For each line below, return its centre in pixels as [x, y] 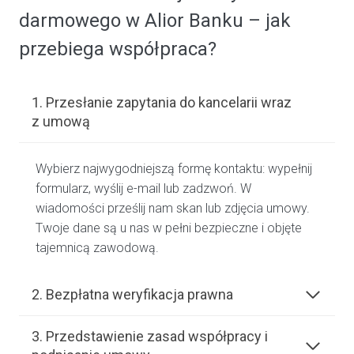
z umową [61, 122]
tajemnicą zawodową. [97, 248]
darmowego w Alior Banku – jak [155, 21]
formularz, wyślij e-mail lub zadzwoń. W [143, 189]
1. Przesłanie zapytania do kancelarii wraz [162, 103]
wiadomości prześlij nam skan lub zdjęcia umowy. [173, 209]
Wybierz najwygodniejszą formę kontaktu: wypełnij [174, 169]
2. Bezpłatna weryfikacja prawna [132, 295]
